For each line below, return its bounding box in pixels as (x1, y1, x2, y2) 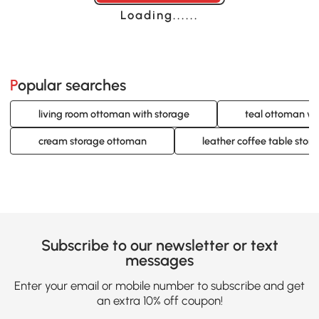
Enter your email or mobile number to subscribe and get (14, 278, 305, 293)
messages (125, 251, 194, 270)
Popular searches (18, 75, 127, 94)
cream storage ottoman (38, 135, 147, 148)
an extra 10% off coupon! (96, 293, 223, 308)
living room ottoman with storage (38, 108, 189, 121)
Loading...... (120, 7, 199, 22)
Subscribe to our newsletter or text (41, 236, 278, 255)
